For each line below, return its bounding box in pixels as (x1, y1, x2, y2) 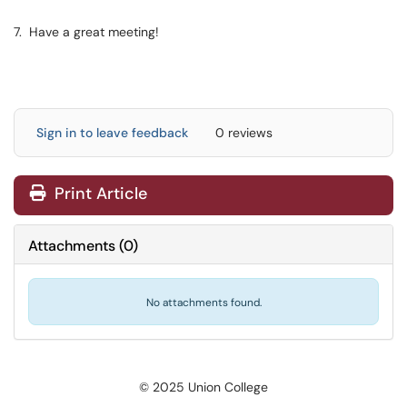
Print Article (50, 183, 147, 204)
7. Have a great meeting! (14, 24, 159, 40)
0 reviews (215, 124, 273, 141)
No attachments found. (145, 295, 262, 310)
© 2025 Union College (139, 379, 268, 395)
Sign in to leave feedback (36, 124, 188, 141)
